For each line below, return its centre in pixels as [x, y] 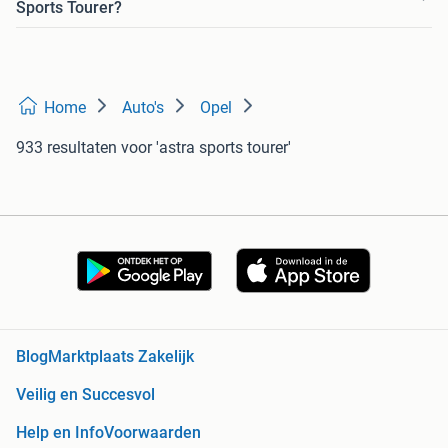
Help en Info [60, 433]
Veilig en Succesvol [85, 395]
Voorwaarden [152, 433]
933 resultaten [66, 148]
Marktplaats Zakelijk [121, 357]
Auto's [143, 108]
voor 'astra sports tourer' [206, 148]
